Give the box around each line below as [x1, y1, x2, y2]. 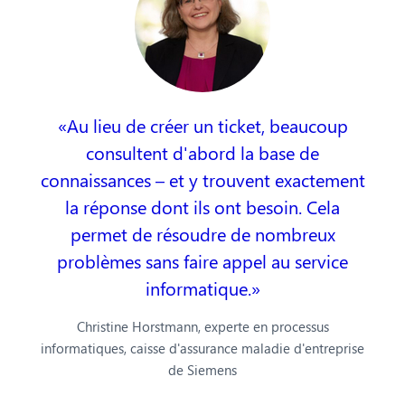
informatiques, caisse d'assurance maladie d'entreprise [41, 338, 364, 357]
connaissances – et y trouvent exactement [40, 166, 365, 192]
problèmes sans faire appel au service [57, 248, 348, 273]
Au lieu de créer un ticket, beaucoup [66, 112, 348, 137]
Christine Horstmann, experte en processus [76, 316, 329, 335]
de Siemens [168, 360, 237, 379]
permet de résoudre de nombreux [70, 221, 335, 246]
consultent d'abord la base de [86, 139, 319, 165]
